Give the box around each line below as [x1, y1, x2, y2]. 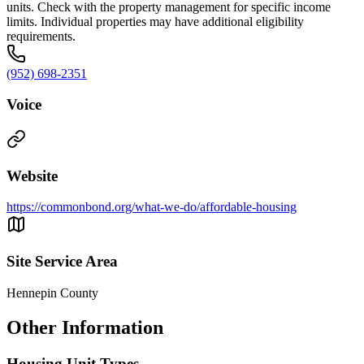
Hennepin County [6, 285, 98, 300]
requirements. [6, 28, 76, 43]
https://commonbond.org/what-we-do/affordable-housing [6, 200, 297, 214]
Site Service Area [6, 253, 118, 271]
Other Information [6, 316, 163, 338]
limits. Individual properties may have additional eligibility [6, 14, 304, 28]
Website [6, 167, 58, 184]
